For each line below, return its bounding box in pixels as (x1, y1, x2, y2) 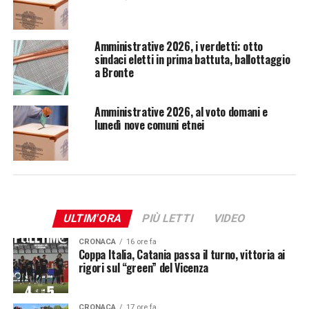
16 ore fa (126, 237, 157, 247)
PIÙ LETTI (140, 212, 195, 226)
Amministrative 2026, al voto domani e (94, 103, 268, 121)
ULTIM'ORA (61, 212, 123, 226)
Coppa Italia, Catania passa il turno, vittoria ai (78, 246, 285, 263)
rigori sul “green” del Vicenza (78, 259, 209, 277)
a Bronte (94, 64, 134, 81)
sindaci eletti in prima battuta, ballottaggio (94, 51, 290, 68)
